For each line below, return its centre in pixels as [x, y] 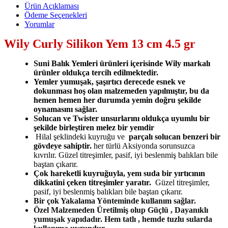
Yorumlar [39, 24]
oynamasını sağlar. [66, 109]
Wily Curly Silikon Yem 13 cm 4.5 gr [100, 44]
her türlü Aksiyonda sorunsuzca [144, 146]
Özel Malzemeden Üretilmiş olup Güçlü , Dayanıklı [121, 210]
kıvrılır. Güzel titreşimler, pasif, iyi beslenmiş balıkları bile [126, 155]
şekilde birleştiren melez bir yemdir [95, 127]
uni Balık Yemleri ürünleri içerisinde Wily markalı [124, 63]
